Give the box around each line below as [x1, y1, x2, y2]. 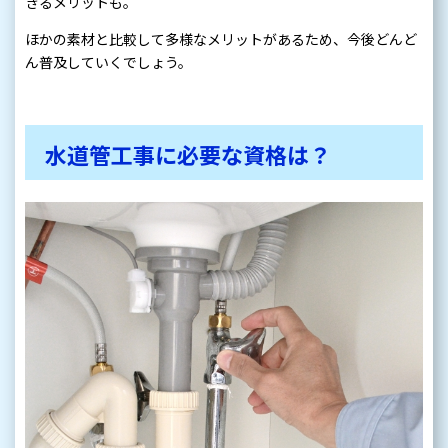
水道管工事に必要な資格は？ [45, 139, 331, 172]
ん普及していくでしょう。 [25, 52, 192, 73]
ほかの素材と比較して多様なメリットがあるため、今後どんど [25, 29, 417, 50]
